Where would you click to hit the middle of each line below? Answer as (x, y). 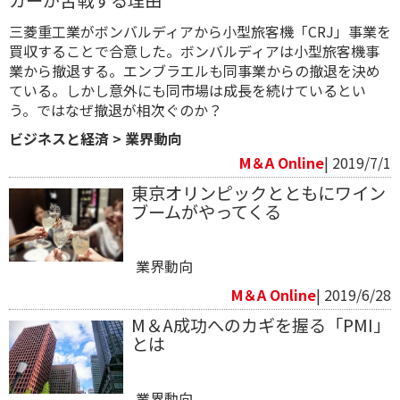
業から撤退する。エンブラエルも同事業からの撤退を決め (195, 70)
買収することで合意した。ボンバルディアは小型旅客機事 (194, 50)
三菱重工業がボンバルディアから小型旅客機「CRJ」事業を (200, 31)
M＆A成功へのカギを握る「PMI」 (260, 325)
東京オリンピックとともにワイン (258, 192)
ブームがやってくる (206, 211)
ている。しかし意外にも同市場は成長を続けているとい (187, 90)
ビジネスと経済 (59, 138)
